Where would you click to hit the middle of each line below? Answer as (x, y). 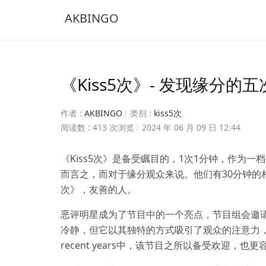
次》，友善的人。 (99, 189)
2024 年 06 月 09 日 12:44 (191, 127)
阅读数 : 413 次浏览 (97, 127)
